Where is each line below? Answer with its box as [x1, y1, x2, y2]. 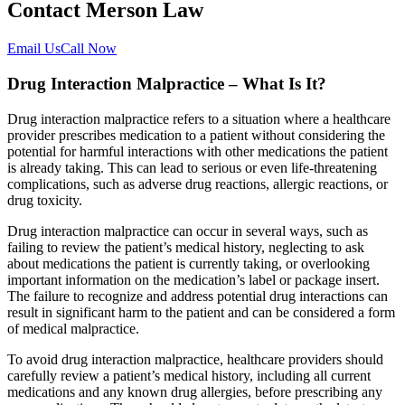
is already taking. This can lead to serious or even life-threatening [7, 159, 377, 175]
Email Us [7, 41, 61, 57]
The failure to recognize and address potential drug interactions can [7, 287, 388, 304]
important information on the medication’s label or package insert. [7, 271, 380, 287]
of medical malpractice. [7, 320, 139, 336]
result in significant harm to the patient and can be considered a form [7, 304, 395, 320]
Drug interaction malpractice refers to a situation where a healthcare [7, 110, 391, 127]
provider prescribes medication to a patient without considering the [7, 127, 385, 143]
